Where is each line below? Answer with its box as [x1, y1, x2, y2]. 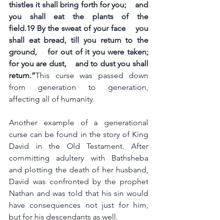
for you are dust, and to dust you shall [9, 59, 148, 68]
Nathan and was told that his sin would [9, 189, 148, 198]
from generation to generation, [9, 82, 148, 92]
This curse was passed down [35, 71, 148, 80]
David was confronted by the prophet [9, 177, 148, 186]
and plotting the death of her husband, [9, 165, 148, 174]
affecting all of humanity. [9, 94, 95, 104]
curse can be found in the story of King [9, 130, 148, 139]
